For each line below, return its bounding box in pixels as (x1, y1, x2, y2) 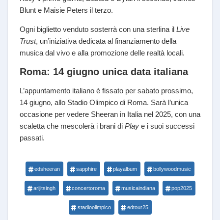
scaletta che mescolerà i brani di (20, 122, 125, 131)
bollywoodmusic (153, 166, 191, 172)
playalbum (113, 166, 137, 172)
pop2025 (171, 185, 192, 192)
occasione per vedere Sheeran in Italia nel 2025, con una (20, 110, 200, 119)
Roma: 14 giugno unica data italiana (20, 66, 188, 78)
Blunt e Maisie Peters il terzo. (20, 6, 113, 15)
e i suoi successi (139, 122, 194, 131)
